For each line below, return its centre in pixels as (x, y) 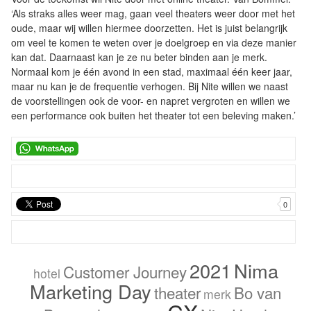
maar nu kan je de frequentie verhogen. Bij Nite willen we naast (150, 86)
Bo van (258, 293)
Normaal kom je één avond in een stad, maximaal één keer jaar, (152, 72)
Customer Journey (125, 272)
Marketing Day (91, 292)
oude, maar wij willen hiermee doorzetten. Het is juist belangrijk (149, 28)
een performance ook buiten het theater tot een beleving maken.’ (153, 116)
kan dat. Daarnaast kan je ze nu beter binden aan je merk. (139, 57)
